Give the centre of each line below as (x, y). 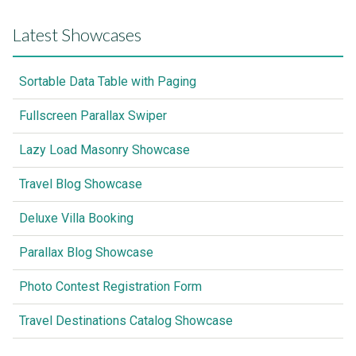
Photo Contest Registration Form (110, 287)
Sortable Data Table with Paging (108, 82)
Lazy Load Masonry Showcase (104, 150)
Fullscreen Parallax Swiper (93, 116)
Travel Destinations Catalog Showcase (126, 321)
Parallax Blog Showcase (86, 253)
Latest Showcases (77, 35)
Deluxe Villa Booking (76, 219)
